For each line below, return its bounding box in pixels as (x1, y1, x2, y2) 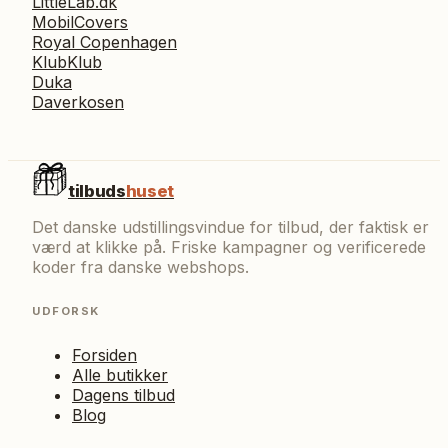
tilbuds (68, 180, 126, 201)
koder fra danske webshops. (32, 256, 249, 277)
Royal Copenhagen (32, 31, 177, 52)
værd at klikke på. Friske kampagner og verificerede (32, 236, 426, 257)
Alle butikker (72, 364, 168, 385)
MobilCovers (32, 11, 128, 32)
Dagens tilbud (72, 384, 175, 405)
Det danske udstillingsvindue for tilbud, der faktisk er (32, 216, 429, 237)
